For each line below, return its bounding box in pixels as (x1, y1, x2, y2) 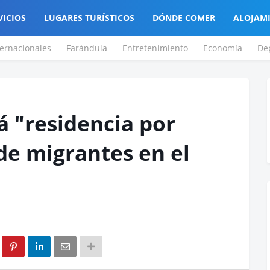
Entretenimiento (122, 42, 188, 54)
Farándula (66, 42, 107, 54)
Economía (203, 42, 242, 54)
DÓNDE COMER (152, 12, 215, 24)
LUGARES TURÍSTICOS (43, 12, 134, 24)
